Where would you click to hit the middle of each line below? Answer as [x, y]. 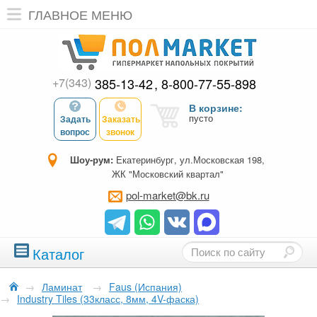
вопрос [75, 132]
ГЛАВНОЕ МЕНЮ [80, 14]
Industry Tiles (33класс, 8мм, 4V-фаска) [108, 299]
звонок [120, 132]
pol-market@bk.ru [167, 195]
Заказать [121, 119]
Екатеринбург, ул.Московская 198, [189, 160]
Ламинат [62, 287]
